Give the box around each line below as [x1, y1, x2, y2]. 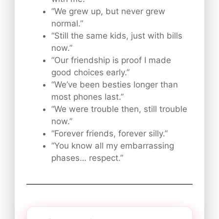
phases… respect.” [51, 153, 123, 163]
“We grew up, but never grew [51, 6, 165, 17]
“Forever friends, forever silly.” [51, 129, 168, 139]
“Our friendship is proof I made [51, 55, 171, 66]
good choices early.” [51, 67, 130, 78]
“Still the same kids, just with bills [51, 31, 182, 41]
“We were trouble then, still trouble [51, 104, 187, 114]
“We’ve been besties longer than [51, 80, 178, 90]
